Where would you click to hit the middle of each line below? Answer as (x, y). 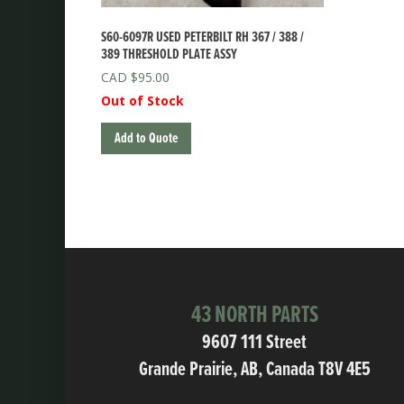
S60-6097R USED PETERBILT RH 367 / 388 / (202, 37)
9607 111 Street (254, 343)
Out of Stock (142, 100)
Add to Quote (146, 138)
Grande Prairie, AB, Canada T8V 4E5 (254, 370)
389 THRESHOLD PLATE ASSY (169, 54)
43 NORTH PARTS (254, 315)
